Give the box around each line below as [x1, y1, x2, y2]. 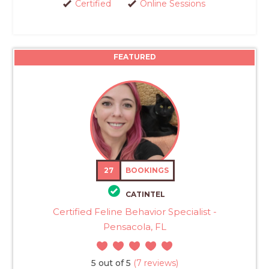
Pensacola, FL [103, 220, 166, 232]
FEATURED [113, 52, 156, 62]
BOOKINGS [125, 166, 169, 175]
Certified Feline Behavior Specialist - [52, 205, 217, 217]
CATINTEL [125, 189, 165, 199]
